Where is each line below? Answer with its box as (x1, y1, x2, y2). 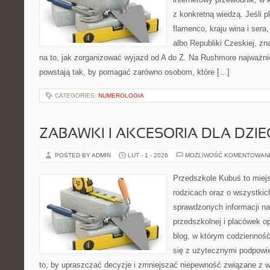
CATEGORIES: (55, 92, 98, 99)
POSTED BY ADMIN (55, 152, 113, 159)
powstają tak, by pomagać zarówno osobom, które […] (39, 67, 230, 77)
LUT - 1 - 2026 (128, 152, 168, 159)
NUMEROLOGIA (98, 92, 144, 99)
